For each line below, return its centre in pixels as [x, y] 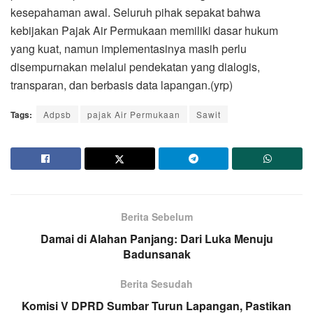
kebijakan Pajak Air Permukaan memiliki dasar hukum [144, 30]
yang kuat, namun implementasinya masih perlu [129, 48]
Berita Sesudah [156, 283]
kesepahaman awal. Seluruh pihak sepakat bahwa [136, 12]
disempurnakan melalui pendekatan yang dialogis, [135, 66]
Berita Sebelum [156, 216]
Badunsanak [156, 254]
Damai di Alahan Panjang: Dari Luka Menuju [156, 238]
